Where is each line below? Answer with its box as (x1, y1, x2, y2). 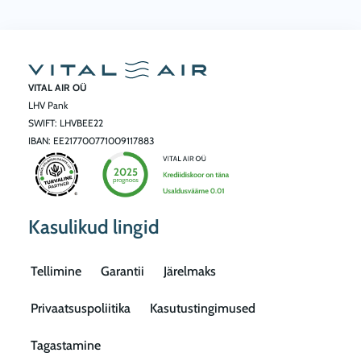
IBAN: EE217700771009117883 (28, 135, 154, 147)
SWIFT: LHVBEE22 (28, 117, 103, 130)
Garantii (101, 263, 144, 280)
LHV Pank (28, 99, 68, 112)
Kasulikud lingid (28, 215, 160, 239)
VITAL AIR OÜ (28, 81, 87, 94)
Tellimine (31, 263, 81, 280)
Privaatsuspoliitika (31, 301, 131, 317)
